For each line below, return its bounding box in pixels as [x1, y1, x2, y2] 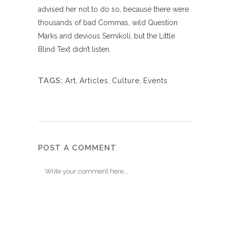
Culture [112, 76, 140, 85]
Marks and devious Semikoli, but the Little [38, 32, 175, 40]
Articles [80, 76, 108, 85]
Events [143, 76, 168, 85]
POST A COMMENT [38, 143, 117, 152]
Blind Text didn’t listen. [38, 45, 111, 53]
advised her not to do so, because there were [38, 5, 189, 13]
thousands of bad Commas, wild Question [38, 18, 178, 27]
